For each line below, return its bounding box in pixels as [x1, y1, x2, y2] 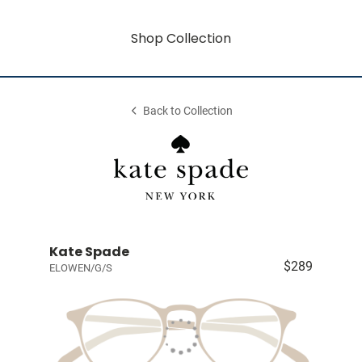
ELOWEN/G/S [48, 262, 112, 274]
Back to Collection [143, 104, 234, 118]
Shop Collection [131, 28, 231, 48]
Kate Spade [48, 242, 129, 261]
